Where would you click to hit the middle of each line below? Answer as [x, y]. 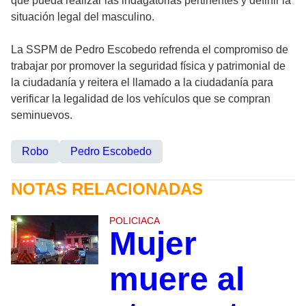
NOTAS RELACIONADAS [107, 189]
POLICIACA [134, 221]
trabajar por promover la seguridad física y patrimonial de [148, 66]
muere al [177, 279]
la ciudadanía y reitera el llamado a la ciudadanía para [142, 83]
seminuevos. [42, 115]
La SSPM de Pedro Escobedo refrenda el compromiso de [150, 50]
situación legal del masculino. [83, 17]
